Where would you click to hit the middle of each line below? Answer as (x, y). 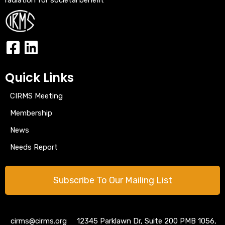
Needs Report (34, 147)
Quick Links (39, 77)
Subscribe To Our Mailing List (113, 180)
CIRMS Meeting (36, 96)
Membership (31, 113)
